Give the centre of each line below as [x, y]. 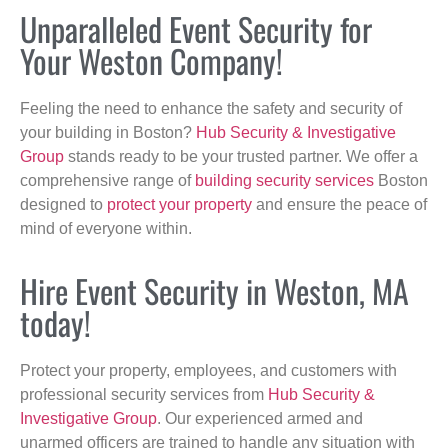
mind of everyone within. [106, 228]
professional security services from [144, 395]
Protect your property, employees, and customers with [208, 371]
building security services [284, 180]
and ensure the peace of [339, 204]
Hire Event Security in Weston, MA [214, 291]
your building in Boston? [108, 132]
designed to [63, 204]
